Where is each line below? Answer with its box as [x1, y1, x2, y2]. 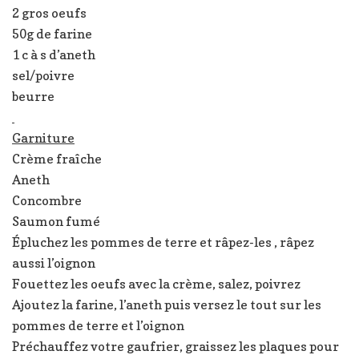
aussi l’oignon [12, 254, 95, 271]
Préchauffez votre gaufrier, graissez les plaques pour [12, 337, 339, 354]
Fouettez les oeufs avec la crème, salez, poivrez [12, 275, 301, 292]
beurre [12, 87, 54, 104]
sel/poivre [12, 67, 75, 83]
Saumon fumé [12, 212, 100, 229]
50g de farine [12, 25, 92, 42]
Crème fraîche [12, 150, 102, 167]
